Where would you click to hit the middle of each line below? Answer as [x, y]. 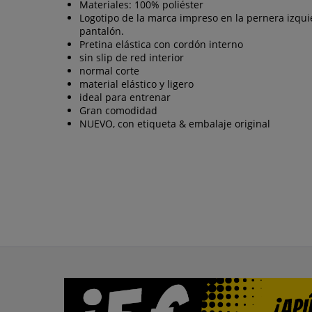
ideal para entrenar [125, 97]
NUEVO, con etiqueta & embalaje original [175, 123]
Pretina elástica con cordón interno [161, 44]
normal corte [109, 70]
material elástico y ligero [136, 84]
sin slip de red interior [132, 57]
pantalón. [102, 31]
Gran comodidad [118, 110]
